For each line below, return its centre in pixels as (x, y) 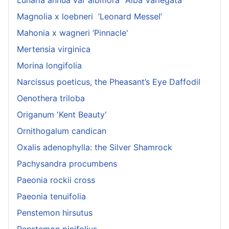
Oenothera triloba (51, 98)
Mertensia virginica (54, 49)
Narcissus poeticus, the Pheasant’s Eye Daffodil (109, 82)
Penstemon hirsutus (55, 212)
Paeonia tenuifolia (51, 196)
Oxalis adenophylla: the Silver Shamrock (95, 147)
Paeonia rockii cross (56, 180)
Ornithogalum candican (62, 131)
